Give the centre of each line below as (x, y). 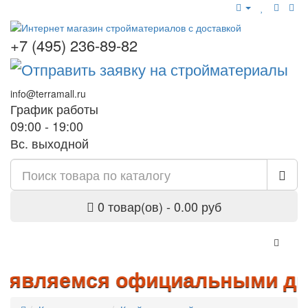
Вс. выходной (49, 143)
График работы (54, 108)
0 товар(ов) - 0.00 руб (159, 206)
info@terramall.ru (48, 93)
